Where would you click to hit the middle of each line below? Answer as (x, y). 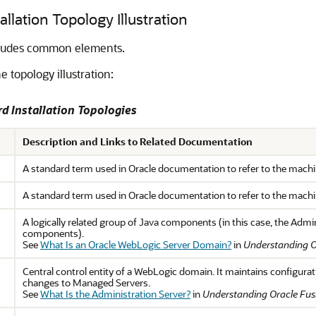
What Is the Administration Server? (115, 294)
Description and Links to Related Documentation (138, 141)
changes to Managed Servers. (86, 282)
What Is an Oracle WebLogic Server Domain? (136, 244)
